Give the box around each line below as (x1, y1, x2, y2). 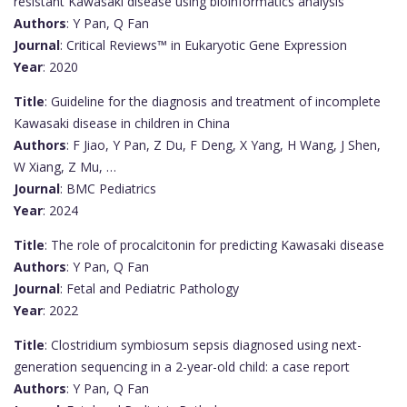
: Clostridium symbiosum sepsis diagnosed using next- (45, 335, 362, 353)
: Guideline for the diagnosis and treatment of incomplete (45, 92, 381, 110)
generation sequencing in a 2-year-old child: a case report (14, 357, 350, 375)
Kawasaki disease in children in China (14, 114, 230, 132)
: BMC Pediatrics (60, 179, 156, 197)
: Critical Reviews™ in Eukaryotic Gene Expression (60, 35, 347, 54)
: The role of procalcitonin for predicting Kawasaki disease (45, 235, 384, 253)
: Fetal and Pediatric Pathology (60, 279, 239, 297)
